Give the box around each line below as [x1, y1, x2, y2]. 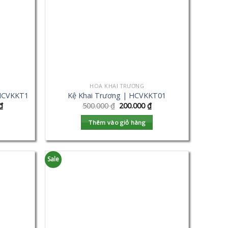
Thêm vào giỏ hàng [89, 119, 146, 127]
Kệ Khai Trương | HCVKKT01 [68, 91, 166, 101]
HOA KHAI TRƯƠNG [90, 81, 145, 90]
